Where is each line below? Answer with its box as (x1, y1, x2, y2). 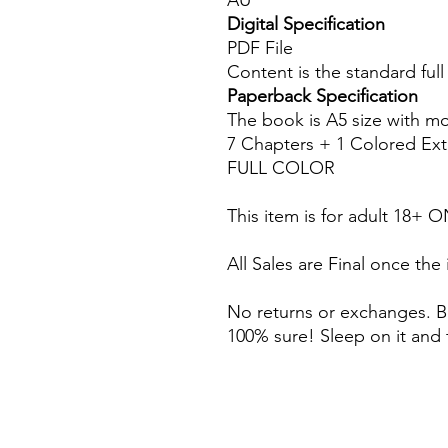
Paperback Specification (227, 85, 423, 108)
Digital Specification (227, 13, 385, 36)
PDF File (227, 37, 293, 60)
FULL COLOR (227, 157, 335, 180)
